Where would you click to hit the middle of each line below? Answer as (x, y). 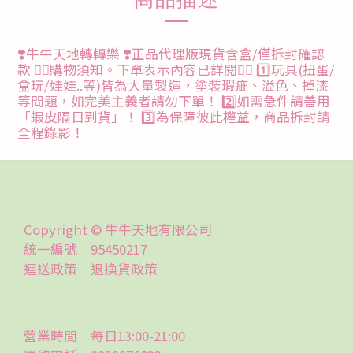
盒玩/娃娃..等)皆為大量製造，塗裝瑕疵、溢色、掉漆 (173, 85)
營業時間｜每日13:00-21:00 (104, 336)
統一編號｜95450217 (85, 249)
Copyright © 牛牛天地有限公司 (118, 229)
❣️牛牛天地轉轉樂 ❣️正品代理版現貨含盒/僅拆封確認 (171, 54)
